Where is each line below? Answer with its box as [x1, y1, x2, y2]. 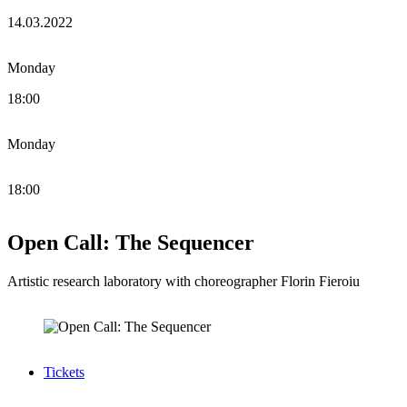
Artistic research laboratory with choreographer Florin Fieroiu [7, 273, 360, 290]
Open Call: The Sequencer [7, 231, 254, 255]
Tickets [44, 364, 84, 381]
